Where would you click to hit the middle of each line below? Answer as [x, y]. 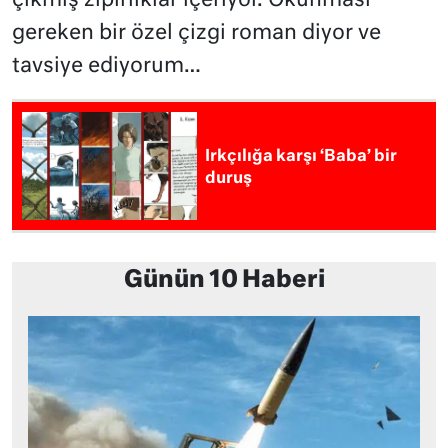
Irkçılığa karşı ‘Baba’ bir [301, 156]
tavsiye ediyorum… [106, 66]
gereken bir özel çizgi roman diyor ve [196, 33]
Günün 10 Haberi [224, 281]
